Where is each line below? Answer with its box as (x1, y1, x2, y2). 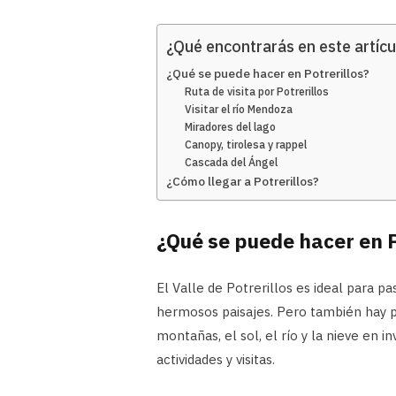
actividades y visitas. (156, 350, 275, 368)
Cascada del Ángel (185, 156, 278, 170)
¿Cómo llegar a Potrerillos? (166, 173, 319, 190)
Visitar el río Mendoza (185, 103, 293, 117)
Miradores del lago (185, 120, 277, 134)
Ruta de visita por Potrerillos (185, 85, 330, 99)
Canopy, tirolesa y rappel (185, 138, 308, 152)
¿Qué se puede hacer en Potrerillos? (166, 65, 369, 82)
